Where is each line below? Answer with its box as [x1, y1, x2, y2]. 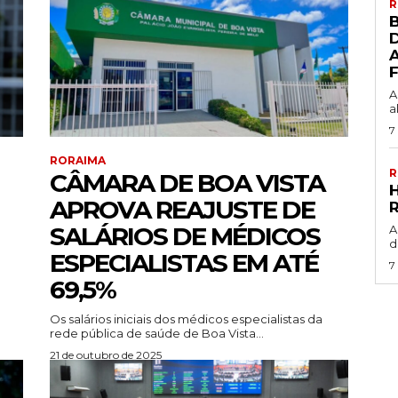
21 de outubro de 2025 [50, 348, 162, 362]
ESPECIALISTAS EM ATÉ [50, 248, 318, 279]
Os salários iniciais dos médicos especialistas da [50, 312, 322, 327]
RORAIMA [50, 154, 106, 168]
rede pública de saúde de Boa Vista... [50, 326, 264, 341]
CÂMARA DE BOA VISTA [50, 168, 324, 199]
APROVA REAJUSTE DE [50, 195, 314, 226]
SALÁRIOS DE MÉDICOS [50, 221, 320, 252]
